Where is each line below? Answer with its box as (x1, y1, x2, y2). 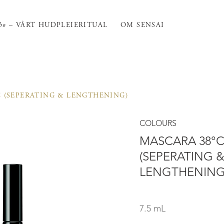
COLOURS (139, 120, 177, 128)
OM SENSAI (120, 20, 164, 29)
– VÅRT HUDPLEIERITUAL (6, 20, 108, 29)
